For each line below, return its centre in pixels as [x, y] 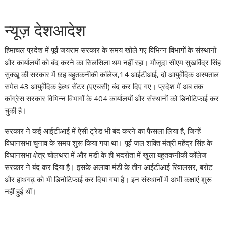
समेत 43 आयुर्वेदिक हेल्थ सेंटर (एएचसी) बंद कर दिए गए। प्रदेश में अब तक [104, 86]
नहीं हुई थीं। [21, 191]
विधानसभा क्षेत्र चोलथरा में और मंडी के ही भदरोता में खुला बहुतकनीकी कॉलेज [106, 155]
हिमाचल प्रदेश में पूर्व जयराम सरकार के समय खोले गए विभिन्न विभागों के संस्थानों [111, 50]
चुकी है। [16, 110]
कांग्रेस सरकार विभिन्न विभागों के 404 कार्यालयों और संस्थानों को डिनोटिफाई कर [112, 98]
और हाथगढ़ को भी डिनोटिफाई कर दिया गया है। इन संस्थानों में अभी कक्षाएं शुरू [108, 179]
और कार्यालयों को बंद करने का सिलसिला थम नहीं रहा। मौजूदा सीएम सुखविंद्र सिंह [113, 62]
